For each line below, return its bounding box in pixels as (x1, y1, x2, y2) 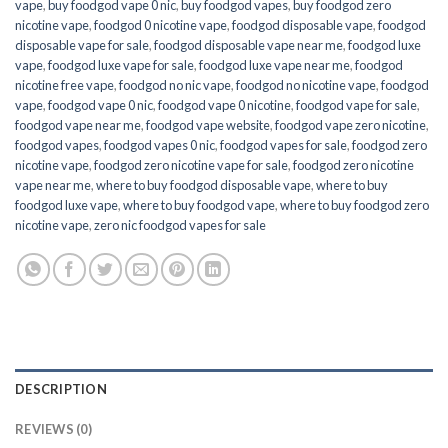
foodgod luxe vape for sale (48, 57, 194, 74)
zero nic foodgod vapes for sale (94, 217, 266, 234)
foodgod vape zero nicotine (275, 117, 426, 134)
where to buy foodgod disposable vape (96, 177, 311, 194)
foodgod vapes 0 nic (104, 137, 215, 154)
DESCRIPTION (15, 381, 107, 398)
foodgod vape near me (15, 117, 141, 134)
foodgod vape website (146, 117, 270, 134)
